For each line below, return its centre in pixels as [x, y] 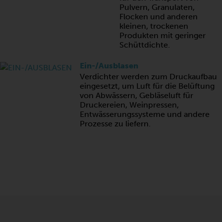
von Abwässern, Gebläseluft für [137, 95]
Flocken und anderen [159, 17]
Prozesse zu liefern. [115, 124]
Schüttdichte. [145, 45]
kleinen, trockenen [154, 26]
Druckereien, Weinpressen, [129, 105]
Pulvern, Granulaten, [157, 7]
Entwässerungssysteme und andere [145, 114]
